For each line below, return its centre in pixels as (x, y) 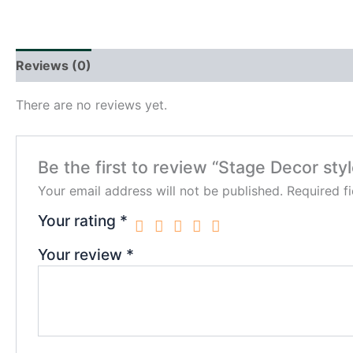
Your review (82, 255)
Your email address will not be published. (160, 191)
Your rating (78, 221)
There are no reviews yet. (91, 105)
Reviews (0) (54, 65)
